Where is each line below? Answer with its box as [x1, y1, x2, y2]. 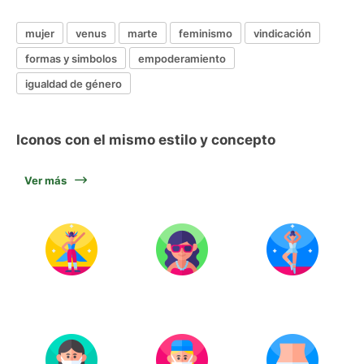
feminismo [179, 26, 232, 40]
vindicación [253, 26, 311, 40]
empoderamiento [138, 51, 226, 65]
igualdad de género [25, 76, 122, 90]
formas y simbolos [25, 51, 117, 65]
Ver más [24, 174, 67, 187]
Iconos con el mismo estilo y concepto [16, 132, 275, 148]
